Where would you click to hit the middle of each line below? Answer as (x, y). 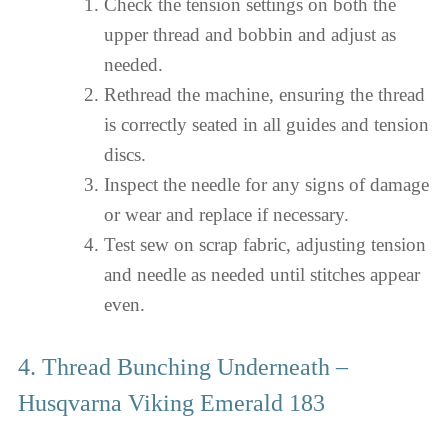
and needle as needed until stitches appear (261, 274)
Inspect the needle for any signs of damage (266, 184)
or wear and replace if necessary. (226, 214)
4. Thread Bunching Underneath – (183, 366)
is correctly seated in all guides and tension (266, 124)
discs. (124, 154)
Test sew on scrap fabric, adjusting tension (264, 244)
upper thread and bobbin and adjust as (249, 34)
